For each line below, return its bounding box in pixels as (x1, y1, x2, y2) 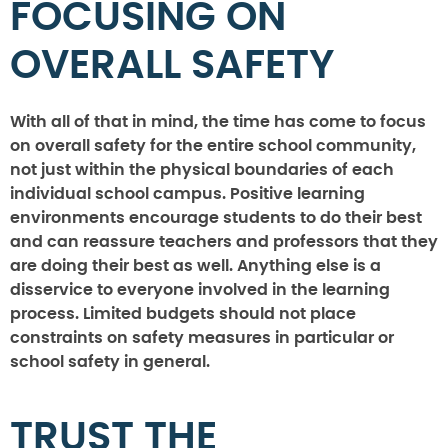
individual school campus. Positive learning (10, 186, 365, 203)
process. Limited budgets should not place (10, 306, 356, 323)
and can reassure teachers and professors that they (10, 234, 438, 251)
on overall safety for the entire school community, (10, 138, 416, 155)
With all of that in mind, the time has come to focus (10, 114, 426, 131)
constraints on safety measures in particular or (10, 330, 394, 347)
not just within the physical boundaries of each (10, 162, 394, 179)
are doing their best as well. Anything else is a (10, 258, 381, 275)
